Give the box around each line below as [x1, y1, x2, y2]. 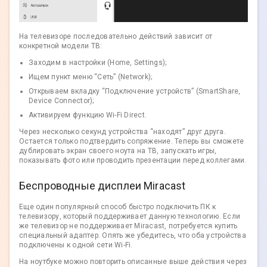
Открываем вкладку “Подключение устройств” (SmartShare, [29, 86, 241, 95]
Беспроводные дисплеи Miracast [19, 179, 186, 192]
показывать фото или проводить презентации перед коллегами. [19, 156, 247, 164]
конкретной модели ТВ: [19, 41, 103, 50]
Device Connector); [29, 96, 94, 105]
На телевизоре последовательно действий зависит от [19, 32, 213, 41]
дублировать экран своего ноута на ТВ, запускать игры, [19, 146, 217, 155]
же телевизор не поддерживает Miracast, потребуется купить [19, 221, 238, 230]
